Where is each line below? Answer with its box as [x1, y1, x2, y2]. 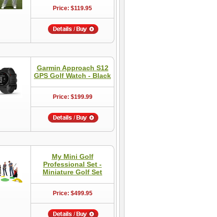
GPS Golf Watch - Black [34, 72, 111, 79]
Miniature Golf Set [43, 168, 102, 176]
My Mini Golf [51, 153, 93, 160]
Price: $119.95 [53, 5, 92, 12]
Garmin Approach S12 [36, 64, 108, 72]
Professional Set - [43, 160, 102, 168]
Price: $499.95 [52, 190, 93, 197]
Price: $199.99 [52, 93, 93, 100]
